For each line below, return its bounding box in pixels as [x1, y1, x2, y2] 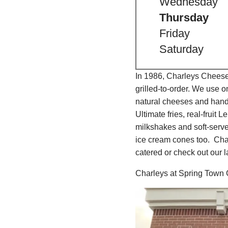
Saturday [159, 43, 204, 56]
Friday [159, 27, 190, 40]
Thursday [159, 11, 209, 24]
